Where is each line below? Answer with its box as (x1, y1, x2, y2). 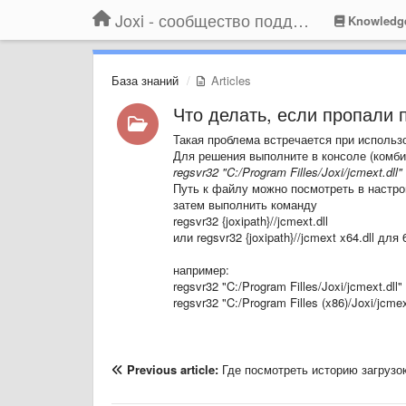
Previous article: (127, 361, 222, 378)
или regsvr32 (172, 228, 246, 246)
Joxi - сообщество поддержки (293, 8, 309, 32)
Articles (208, 72, 251, 89)
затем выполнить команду (172, 196, 317, 213)
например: (172, 261, 229, 278)
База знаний (111, 72, 179, 89)
